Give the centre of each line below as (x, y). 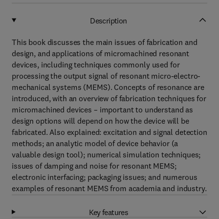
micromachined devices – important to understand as (102, 109)
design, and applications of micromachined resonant (100, 53)
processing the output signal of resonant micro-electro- (106, 76)
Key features (109, 212)
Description (109, 20)
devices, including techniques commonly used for (96, 65)
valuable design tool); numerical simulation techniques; (106, 154)
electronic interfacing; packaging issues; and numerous (105, 177)
